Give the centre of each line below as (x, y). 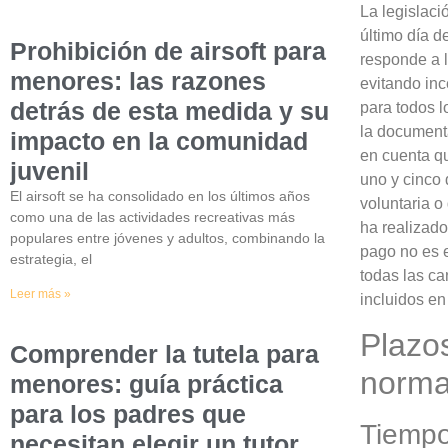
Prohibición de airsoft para (168, 50)
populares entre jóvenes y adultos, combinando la (167, 237)
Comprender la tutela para (164, 353)
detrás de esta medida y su (169, 110)
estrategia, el (51, 258)
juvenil (49, 170)
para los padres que (128, 413)
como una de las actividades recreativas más (152, 216)
